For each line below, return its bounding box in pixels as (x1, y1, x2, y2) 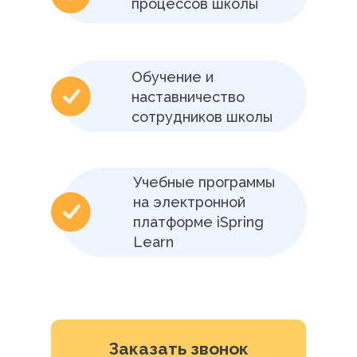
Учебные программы (133, 174, 275, 190)
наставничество (131, 88, 245, 105)
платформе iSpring (133, 214, 264, 230)
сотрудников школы (131, 108, 273, 125)
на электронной (133, 194, 245, 210)
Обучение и (131, 69, 214, 85)
